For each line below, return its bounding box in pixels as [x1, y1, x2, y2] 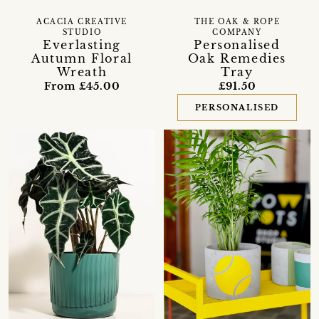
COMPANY [212, 28, 262, 38]
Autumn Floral [31, 51, 132, 66]
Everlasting [43, 38, 121, 53]
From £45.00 [43, 80, 120, 93]
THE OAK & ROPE [194, 18, 281, 27]
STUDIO [62, 28, 102, 38]
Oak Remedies [187, 51, 287, 66]
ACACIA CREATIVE [36, 18, 127, 27]
